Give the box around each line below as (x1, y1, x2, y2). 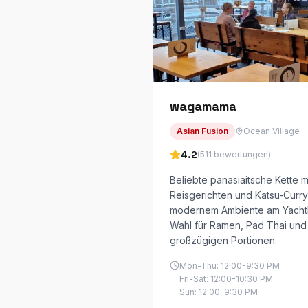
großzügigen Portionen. (170, 234, 277, 246)
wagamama (170, 98, 236, 114)
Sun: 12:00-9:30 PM (179, 287, 258, 297)
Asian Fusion (177, 126, 228, 136)
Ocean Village (243, 126, 300, 136)
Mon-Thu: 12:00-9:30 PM (179, 261, 280, 271)
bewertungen (214, 149, 268, 159)
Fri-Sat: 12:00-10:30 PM (179, 274, 273, 284)
